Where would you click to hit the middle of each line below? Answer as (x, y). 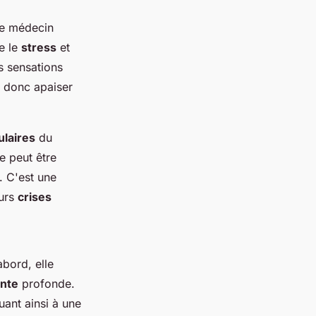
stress (39, 48)
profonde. (47, 284)
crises (35, 197)
